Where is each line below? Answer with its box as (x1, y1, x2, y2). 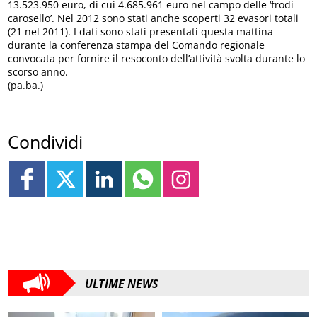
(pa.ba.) (8, 78, 44, 92)
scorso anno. (8, 64, 69, 79)
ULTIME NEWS (85, 276, 158, 292)
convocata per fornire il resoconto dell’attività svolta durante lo (8, 51, 306, 65)
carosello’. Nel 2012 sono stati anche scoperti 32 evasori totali (8, 11, 299, 25)
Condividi (8, 129, 83, 154)
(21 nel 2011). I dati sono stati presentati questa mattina (8, 24, 274, 38)
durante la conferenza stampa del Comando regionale (8, 38, 265, 52)
